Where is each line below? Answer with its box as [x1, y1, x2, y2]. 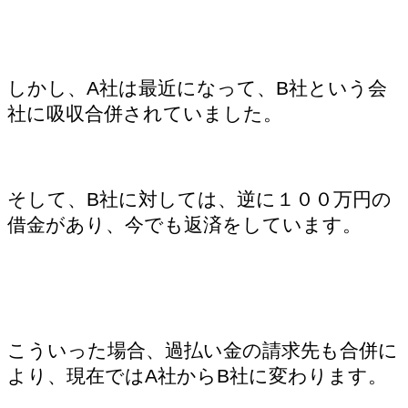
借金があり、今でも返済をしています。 [7, 213, 362, 235]
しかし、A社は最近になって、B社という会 [7, 77, 387, 98]
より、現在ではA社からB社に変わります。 [7, 364, 387, 386]
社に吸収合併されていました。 [7, 103, 282, 124]
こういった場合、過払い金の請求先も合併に [7, 339, 398, 361]
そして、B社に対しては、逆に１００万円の [7, 188, 392, 209]
